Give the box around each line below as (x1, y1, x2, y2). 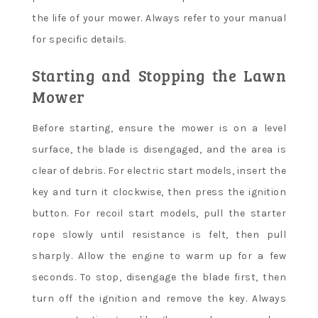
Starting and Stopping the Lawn (32, 64, 286, 86)
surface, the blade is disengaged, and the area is (32, 143, 286, 155)
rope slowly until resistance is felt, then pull (32, 228, 286, 241)
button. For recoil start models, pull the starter (32, 207, 286, 219)
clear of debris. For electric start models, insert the (32, 164, 286, 177)
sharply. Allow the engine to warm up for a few (32, 249, 286, 262)
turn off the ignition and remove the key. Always (32, 292, 286, 305)
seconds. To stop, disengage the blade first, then (32, 270, 286, 283)
